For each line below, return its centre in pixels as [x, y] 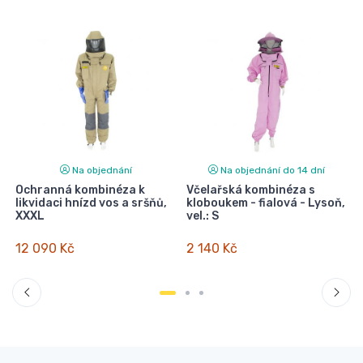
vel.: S [202, 216]
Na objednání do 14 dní [273, 171]
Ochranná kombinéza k [80, 190]
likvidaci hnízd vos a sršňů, [91, 203]
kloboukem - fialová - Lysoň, [265, 203]
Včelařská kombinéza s [250, 190]
